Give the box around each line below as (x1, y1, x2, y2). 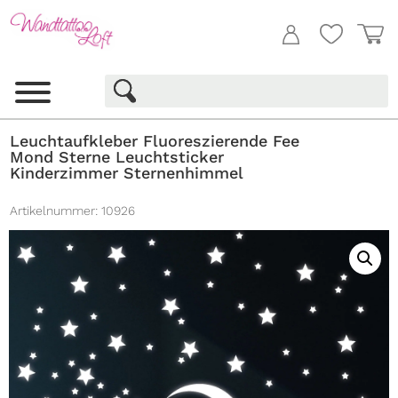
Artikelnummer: (10, 203, 99, 219)
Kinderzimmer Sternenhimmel (10, 163, 244, 183)
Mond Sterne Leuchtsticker (10, 147, 225, 167)
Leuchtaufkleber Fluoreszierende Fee (10, 131, 300, 151)
